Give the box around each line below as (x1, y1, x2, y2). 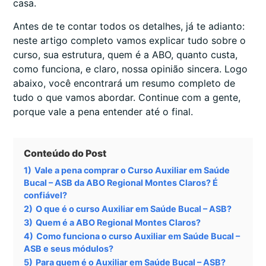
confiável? (24, 189, 67, 200)
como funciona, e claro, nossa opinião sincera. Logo (13, 62, 248, 75)
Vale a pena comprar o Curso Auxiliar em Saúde (34, 164, 230, 175)
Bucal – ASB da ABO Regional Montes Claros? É (24, 177, 218, 188)
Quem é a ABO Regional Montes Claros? (36, 217, 201, 227)
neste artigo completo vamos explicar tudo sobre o (13, 34, 246, 46)
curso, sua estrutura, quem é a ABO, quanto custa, (13, 48, 237, 61)
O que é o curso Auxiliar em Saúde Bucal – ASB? (36, 203, 232, 214)
